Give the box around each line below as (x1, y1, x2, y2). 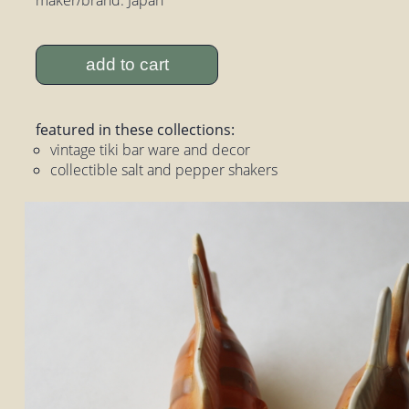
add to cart (85, 55, 169, 75)
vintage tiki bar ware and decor (50, 140, 251, 161)
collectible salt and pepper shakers (50, 160, 278, 181)
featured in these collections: (36, 120, 236, 141)
